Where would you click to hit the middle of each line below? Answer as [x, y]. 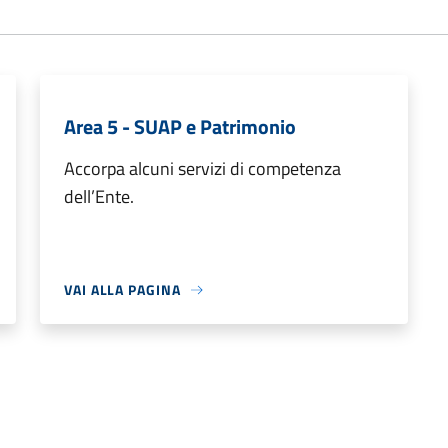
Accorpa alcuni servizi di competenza [202, 168]
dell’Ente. [99, 196]
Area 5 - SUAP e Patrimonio [180, 126]
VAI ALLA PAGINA [122, 289]
